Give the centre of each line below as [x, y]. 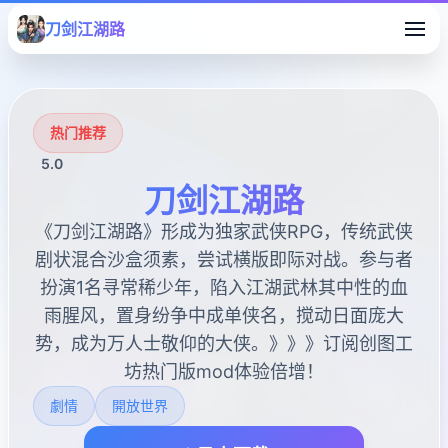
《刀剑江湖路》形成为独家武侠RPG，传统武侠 [224, 231]
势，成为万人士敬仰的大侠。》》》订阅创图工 [224, 343]
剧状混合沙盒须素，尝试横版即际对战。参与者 [224, 259]
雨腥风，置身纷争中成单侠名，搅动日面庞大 [224, 315]
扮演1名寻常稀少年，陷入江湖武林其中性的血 [224, 287]
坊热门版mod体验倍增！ [224, 371]
